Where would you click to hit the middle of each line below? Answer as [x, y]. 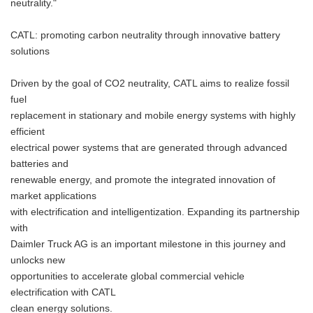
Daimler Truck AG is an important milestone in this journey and [148, 244]
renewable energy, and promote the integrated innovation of [143, 180]
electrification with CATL [63, 292]
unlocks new [38, 260]
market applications [53, 196]
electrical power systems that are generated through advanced [149, 148]
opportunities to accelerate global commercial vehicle [128, 276]
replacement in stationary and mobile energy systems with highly [153, 116]
